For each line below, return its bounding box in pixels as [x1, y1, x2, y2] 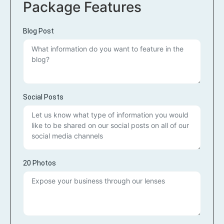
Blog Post [23, 27, 54, 35]
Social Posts [23, 93, 63, 101]
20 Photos [23, 159, 56, 167]
